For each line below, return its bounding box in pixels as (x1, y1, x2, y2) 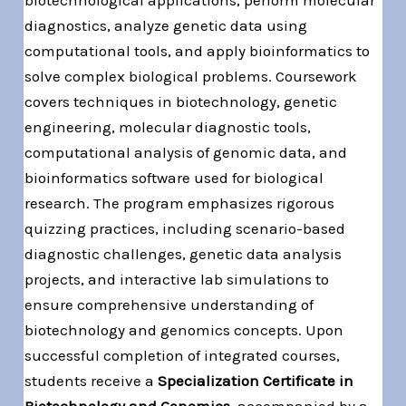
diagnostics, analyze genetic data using (24, 15, 308, 34)
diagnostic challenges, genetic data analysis (24, 244, 343, 263)
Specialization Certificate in (158, 371, 354, 390)
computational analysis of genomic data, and (24, 142, 348, 161)
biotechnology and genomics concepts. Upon (24, 320, 344, 339)
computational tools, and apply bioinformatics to (24, 41, 371, 60)
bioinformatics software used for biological (24, 168, 324, 187)
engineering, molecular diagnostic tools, (24, 117, 312, 136)
